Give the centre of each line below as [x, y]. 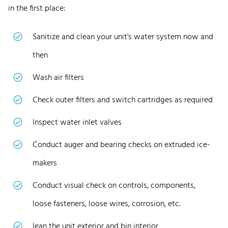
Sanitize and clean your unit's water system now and [123, 37]
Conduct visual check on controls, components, [114, 186]
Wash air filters [59, 78]
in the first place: [37, 8]
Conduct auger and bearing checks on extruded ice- [121, 145]
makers [45, 163]
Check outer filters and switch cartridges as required [123, 100]
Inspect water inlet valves [77, 122]
